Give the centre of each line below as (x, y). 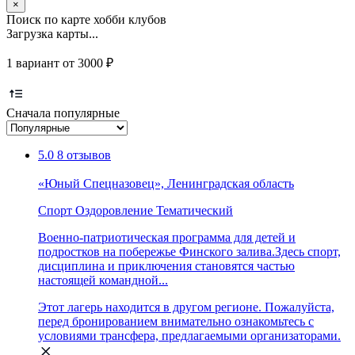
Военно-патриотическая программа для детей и (167, 237)
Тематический (195, 210)
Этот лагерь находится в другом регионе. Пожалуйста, (186, 307)
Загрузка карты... (52, 33)
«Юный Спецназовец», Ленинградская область (166, 183)
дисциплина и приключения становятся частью (166, 265)
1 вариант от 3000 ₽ (60, 63)
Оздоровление (114, 210)
